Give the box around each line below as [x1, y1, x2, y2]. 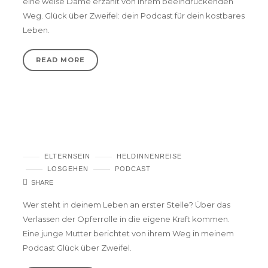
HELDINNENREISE [117, 153, 182, 160]
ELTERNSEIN [44, 153, 90, 160]
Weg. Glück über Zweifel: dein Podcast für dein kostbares [23, 11, 245, 21]
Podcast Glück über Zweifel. [23, 243, 132, 253]
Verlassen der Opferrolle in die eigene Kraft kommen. [23, 214, 230, 224]
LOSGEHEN [47, 165, 89, 172]
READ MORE [36, 55, 85, 64]
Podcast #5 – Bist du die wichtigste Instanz [23, 120, 236, 132]
